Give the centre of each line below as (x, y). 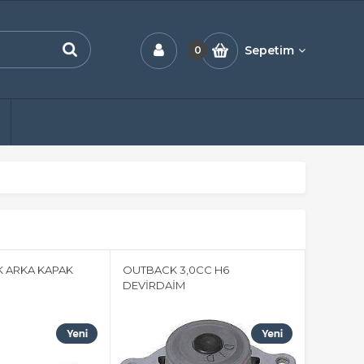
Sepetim (269, 50)
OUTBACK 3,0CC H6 (176, 270)
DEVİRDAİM (154, 285)
